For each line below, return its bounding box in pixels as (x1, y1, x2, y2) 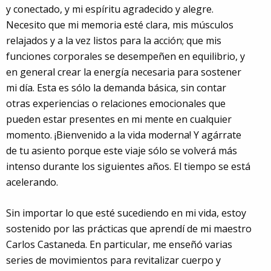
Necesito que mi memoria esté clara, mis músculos (6, 18, 233, 31)
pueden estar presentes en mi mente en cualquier (6, 112, 232, 126)
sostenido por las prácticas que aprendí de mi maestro (6, 221, 252, 235)
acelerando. (6, 175, 58, 189)
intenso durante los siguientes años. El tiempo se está (6, 159, 250, 173)
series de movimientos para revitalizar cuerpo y (6, 253, 221, 267)
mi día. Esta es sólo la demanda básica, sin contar (6, 80, 226, 94)
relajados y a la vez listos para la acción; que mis (6, 33, 221, 47)
